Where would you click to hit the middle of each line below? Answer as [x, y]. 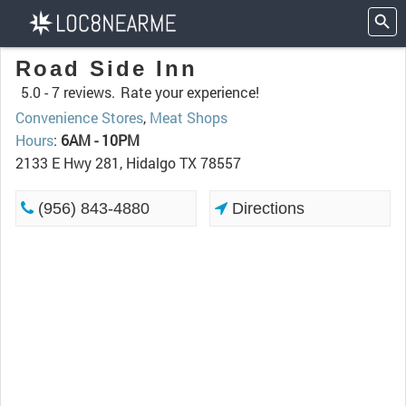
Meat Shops [188, 117]
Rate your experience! [190, 92]
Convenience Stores [79, 117]
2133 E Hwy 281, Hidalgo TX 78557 [128, 163]
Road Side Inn [106, 68]
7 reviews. [83, 92]
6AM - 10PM [100, 140]
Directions [266, 208]
